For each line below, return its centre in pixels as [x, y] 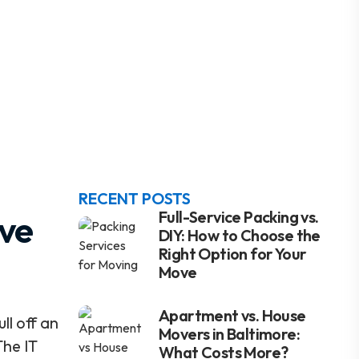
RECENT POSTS [135, 198]
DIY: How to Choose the [240, 235]
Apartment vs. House [232, 315]
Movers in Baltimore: [230, 333]
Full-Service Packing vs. [239, 217]
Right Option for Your [233, 254]
